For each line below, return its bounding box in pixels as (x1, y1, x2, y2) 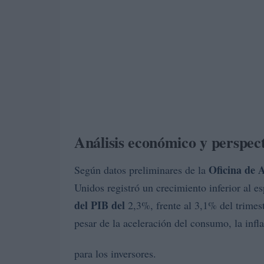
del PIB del (74, 197, 125, 213)
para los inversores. (74, 246, 156, 260)
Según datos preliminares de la (74, 163, 209, 177)
